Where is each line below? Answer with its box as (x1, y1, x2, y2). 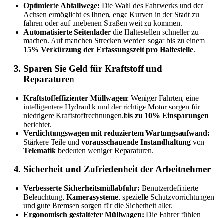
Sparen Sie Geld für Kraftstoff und (23, 63, 162, 73)
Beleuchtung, (23, 193, 66, 201)
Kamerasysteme (66, 193, 118, 201)
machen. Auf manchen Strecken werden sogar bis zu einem (23, 36, 205, 45)
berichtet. (23, 120, 52, 128)
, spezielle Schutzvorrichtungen (118, 193, 214, 201)
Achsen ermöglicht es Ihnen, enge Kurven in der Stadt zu (23, 10, 199, 19)
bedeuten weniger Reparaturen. (56, 146, 154, 155)
